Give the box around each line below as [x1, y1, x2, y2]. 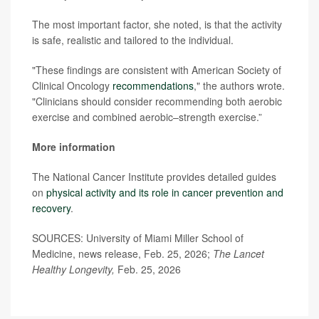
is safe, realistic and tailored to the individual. [32, 33, 234, 47]
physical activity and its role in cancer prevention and [46, 185, 283, 199]
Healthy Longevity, [32, 262, 115, 276]
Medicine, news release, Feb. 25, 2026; [32, 246, 213, 261]
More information [32, 140, 115, 154]
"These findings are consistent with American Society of [32, 63, 281, 77]
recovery [32, 201, 70, 215]
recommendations [113, 78, 194, 93]
